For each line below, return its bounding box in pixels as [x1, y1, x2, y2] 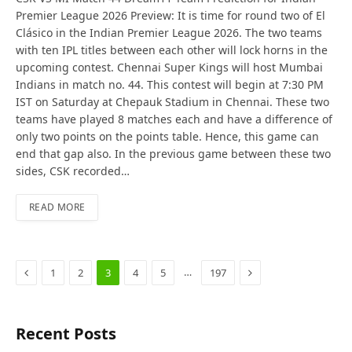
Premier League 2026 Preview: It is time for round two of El [16, 7, 325, 23]
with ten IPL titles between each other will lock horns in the [16, 42, 328, 57]
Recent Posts [16, 322, 116, 344]
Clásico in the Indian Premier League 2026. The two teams [16, 24, 322, 40]
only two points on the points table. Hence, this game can [16, 128, 319, 144]
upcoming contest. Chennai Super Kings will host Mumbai [16, 59, 323, 75]
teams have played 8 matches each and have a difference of [16, 111, 332, 126]
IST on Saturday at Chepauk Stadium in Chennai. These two [16, 93, 329, 109]
